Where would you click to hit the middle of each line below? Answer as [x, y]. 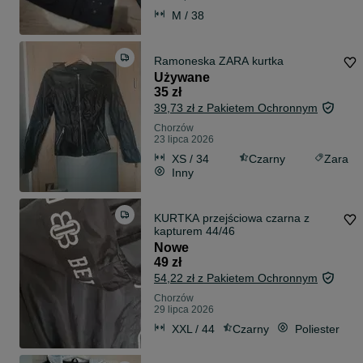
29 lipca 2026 [184, 310]
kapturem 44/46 [194, 231]
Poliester [317, 329]
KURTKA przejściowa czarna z [232, 218]
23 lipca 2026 [184, 140]
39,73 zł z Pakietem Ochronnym [236, 108]
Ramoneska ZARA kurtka [219, 61]
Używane [182, 78]
